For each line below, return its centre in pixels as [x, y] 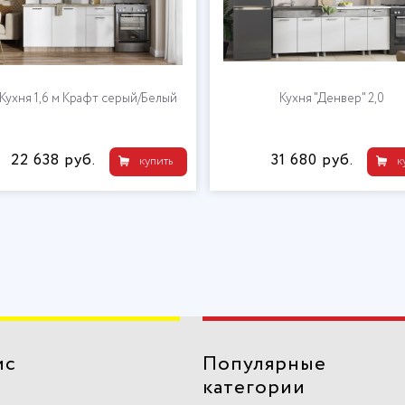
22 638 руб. [53, 160]
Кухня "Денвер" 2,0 [331, 99]
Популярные [264, 364]
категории [254, 388]
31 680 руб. [312, 160]
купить [155, 161]
